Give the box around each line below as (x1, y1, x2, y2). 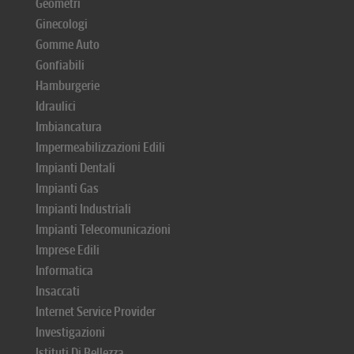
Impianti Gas (36, 181, 99, 196)
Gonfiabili (36, 58, 85, 73)
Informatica (36, 263, 93, 278)
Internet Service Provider (36, 304, 156, 319)
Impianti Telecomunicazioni (36, 222, 171, 237)
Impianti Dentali (36, 160, 115, 175)
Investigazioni (36, 325, 105, 340)
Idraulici (36, 99, 76, 114)
